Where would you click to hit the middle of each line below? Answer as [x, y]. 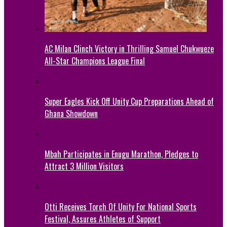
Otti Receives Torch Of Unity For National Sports [121, 206]
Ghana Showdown [71, 113]
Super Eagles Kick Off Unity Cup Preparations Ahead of [129, 101]
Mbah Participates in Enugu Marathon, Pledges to [121, 154]
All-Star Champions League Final [95, 61]
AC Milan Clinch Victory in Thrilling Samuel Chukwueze [129, 48]
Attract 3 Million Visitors [84, 166]
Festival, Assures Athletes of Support [103, 219]
